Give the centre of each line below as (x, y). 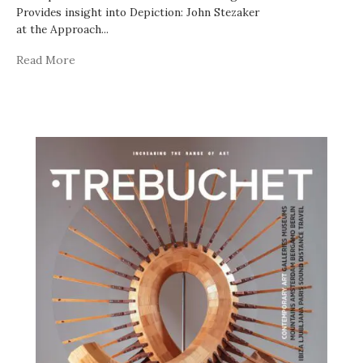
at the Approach (59, 29)
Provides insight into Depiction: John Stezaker (138, 12)
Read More (46, 60)
